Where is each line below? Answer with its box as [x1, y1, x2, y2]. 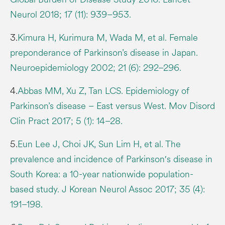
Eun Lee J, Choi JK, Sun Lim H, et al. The [18, 137, 181, 151]
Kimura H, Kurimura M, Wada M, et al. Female [18, 31, 198, 44]
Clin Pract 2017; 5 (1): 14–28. [10, 114, 123, 128]
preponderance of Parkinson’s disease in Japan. [10, 46, 198, 59]
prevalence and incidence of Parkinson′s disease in [10, 152, 212, 166]
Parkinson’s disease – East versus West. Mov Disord [10, 99, 215, 113]
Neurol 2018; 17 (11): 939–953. [10, 8, 131, 21]
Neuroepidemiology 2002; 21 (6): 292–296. [10, 61, 181, 74]
